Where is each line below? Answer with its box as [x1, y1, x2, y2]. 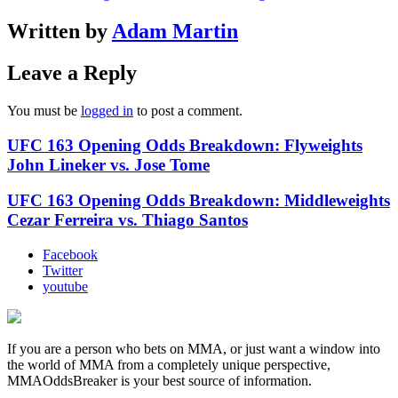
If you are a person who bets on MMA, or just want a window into [7, 341, 380, 357]
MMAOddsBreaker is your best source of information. [7, 373, 312, 389]
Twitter [43, 263, 83, 279]
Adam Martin [112, 20, 238, 44]
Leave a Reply [7, 61, 137, 84]
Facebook [43, 247, 98, 263]
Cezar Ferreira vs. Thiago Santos [7, 211, 248, 230]
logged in [81, 102, 133, 118]
